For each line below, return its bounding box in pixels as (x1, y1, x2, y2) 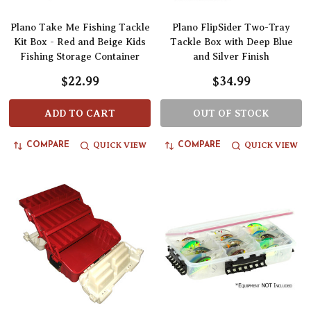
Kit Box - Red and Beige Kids (14, 37, 146, 48)
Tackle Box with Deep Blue (169, 37, 293, 48)
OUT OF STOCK (193, 108, 269, 119)
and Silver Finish (193, 51, 269, 62)
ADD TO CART (44, 108, 115, 119)
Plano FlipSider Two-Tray (172, 22, 290, 33)
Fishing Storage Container (20, 51, 140, 62)
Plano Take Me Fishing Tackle (10, 22, 150, 33)
